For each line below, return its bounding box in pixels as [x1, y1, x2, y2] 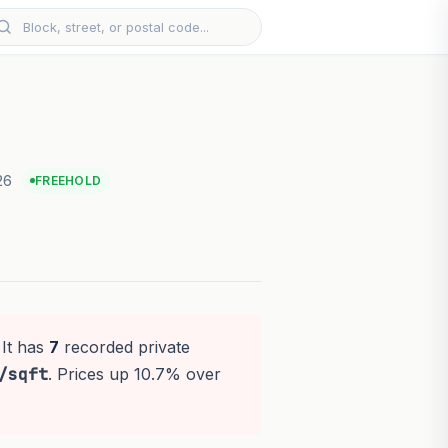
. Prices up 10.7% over [47, 364, 221, 385]
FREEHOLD [35, 173, 102, 189]
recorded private [58, 337, 190, 358]
